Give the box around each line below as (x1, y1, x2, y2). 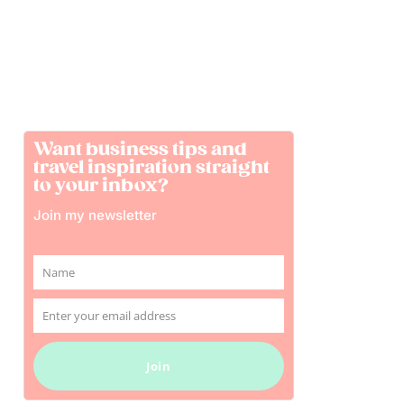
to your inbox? (32, 174, 169, 197)
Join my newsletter (32, 207, 157, 225)
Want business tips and (32, 138, 247, 161)
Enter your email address (41, 308, 176, 325)
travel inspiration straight (32, 156, 270, 179)
